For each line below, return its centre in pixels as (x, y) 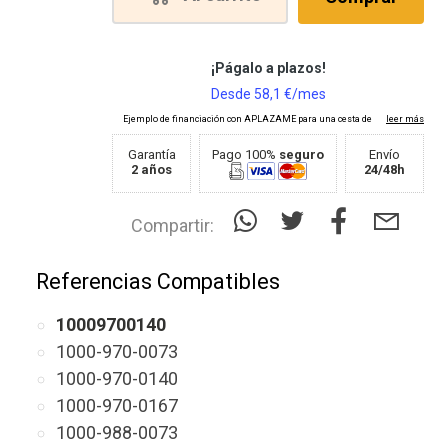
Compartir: (172, 225)
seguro (301, 154)
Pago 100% (245, 154)
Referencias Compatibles (158, 281)
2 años (151, 169)
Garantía (151, 154)
